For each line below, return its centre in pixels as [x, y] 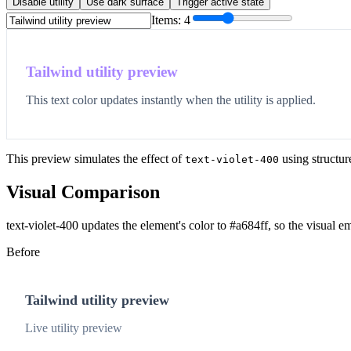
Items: [168, 20]
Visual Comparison [83, 192]
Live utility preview [74, 328]
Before [23, 252]
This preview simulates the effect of [96, 159]
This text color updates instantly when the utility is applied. [171, 100]
